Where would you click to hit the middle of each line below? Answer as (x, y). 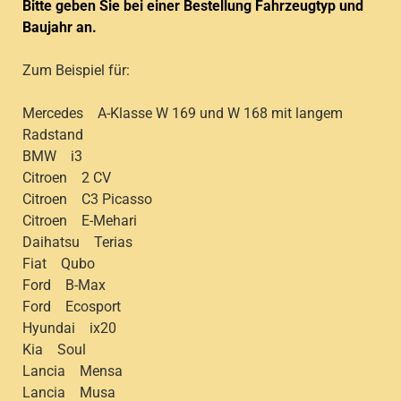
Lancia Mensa (73, 371)
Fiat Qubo (59, 264)
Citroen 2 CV (67, 178)
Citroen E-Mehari (80, 221)
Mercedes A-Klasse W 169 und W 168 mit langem (183, 114)
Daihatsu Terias (77, 243)
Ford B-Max (64, 286)
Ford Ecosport (72, 307)
